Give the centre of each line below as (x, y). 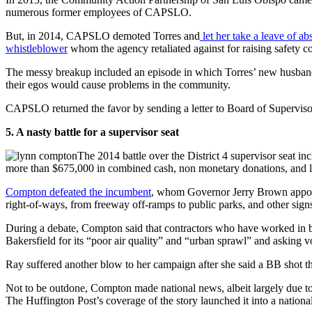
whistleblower (37, 48)
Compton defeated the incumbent (78, 192)
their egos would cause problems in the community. (118, 84)
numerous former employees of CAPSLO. (99, 12)
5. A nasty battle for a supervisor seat (92, 132)
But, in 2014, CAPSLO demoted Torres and (103, 36)
